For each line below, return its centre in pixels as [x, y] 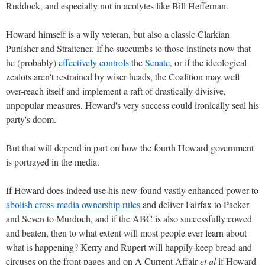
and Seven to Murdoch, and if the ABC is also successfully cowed [129, 218]
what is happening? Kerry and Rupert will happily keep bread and [129, 247]
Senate [157, 62]
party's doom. [31, 119]
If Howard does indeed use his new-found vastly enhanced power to [132, 190]
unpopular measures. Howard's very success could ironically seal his [132, 105]
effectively [78, 62]
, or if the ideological [208, 62]
